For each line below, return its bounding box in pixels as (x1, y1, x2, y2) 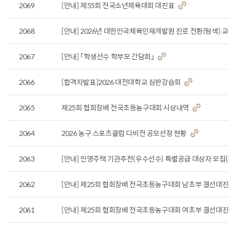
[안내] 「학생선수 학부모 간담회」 (61, 51, 155, 62)
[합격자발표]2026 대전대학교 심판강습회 (61, 76, 182, 87)
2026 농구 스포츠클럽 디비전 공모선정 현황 (61, 127, 188, 139)
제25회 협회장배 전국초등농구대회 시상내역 (61, 102, 191, 113)
